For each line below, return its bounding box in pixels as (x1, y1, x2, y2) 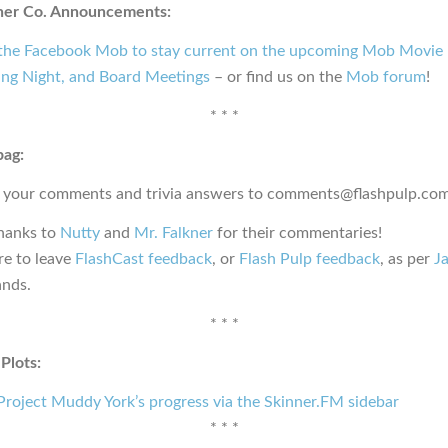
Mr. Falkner (134, 224, 213, 241)
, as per (380, 250, 434, 267)
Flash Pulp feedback (239, 250, 380, 267)
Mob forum (346, 68, 426, 85)
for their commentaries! (213, 224, 382, 241)
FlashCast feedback (75, 250, 212, 267)
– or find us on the (210, 68, 346, 85)
